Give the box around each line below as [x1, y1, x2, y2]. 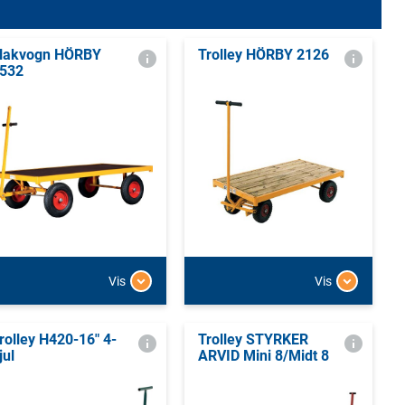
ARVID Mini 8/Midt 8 [197, 347, 329, 365]
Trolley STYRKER [197, 331, 308, 349]
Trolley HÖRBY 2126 [197, 45, 329, 63]
